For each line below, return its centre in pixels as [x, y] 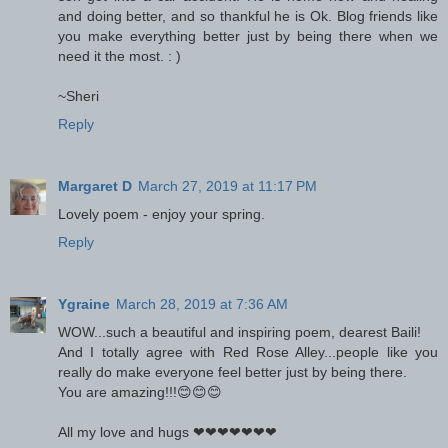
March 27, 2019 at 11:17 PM [227, 185]
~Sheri [78, 95]
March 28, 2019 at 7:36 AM [202, 303]
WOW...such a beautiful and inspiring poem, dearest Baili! [239, 331]
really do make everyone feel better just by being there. [232, 371]
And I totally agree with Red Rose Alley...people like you [248, 351]
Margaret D [95, 185]
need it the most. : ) [119, 55]
